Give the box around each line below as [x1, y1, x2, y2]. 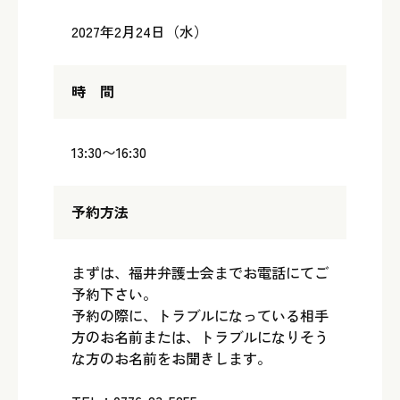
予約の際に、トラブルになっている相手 [71, 304, 329, 326]
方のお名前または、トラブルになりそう [71, 326, 329, 347]
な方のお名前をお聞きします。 [71, 347, 271, 369]
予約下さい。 [71, 283, 157, 304]
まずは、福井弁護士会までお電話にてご [71, 262, 329, 283]
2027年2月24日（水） [71, 21, 208, 42]
